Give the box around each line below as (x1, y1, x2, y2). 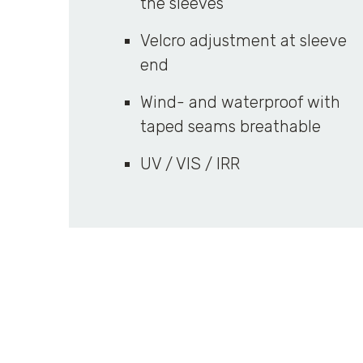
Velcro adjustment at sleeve (139, 31, 347, 50)
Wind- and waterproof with (139, 92, 340, 112)
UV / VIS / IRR (139, 154, 240, 173)
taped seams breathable (139, 117, 321, 136)
